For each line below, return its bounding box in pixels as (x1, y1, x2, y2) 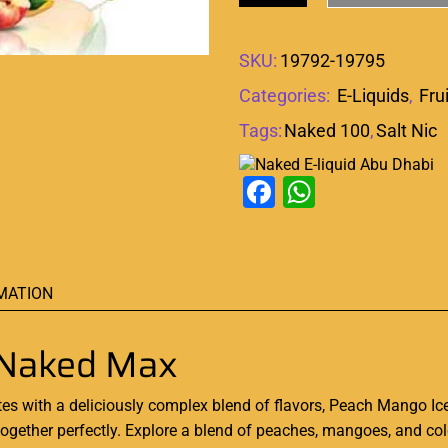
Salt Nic (376, 119, 437, 141)
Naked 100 (284, 119, 370, 141)
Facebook (275, 172, 413, 211)
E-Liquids (337, 84, 409, 106)
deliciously (69, 395, 144, 415)
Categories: (239, 84, 334, 106)
